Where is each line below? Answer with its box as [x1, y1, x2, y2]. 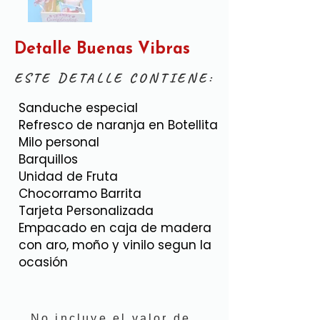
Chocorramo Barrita [19, 185, 141, 202]
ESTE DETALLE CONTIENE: [14, 69, 214, 86]
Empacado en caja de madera [19, 219, 211, 236]
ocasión [19, 254, 68, 271]
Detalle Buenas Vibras [14, 41, 190, 58]
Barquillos [19, 151, 78, 168]
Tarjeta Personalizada [19, 202, 154, 219]
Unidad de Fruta [19, 168, 118, 185]
